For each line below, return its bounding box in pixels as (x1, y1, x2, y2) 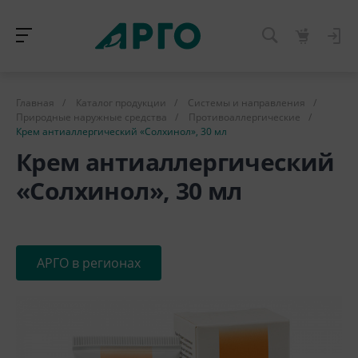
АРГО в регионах (37, 254, 141, 272)
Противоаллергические (189, 110, 300, 124)
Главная (16, 96, 54, 109)
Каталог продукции (76, 96, 166, 109)
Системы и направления (188, 96, 305, 109)
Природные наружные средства (16, 110, 167, 124)
